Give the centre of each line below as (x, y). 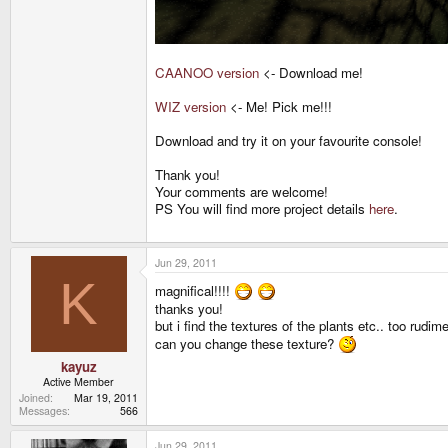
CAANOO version (207, 72)
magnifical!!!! (194, 290)
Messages (43, 411)
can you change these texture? (246, 343)
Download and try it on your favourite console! (288, 140)
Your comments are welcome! (241, 191)
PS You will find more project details (262, 208)
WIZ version (190, 106)
